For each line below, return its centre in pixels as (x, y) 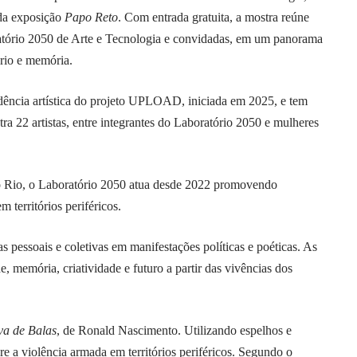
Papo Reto (91, 18)
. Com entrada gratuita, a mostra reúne (214, 18)
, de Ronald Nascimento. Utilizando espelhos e (174, 331)
